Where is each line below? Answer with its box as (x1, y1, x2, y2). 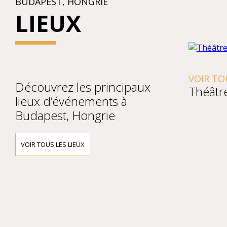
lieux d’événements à (15, 93, 127, 109)
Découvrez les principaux (15, 79, 150, 95)
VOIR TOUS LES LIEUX (21, 140, 85, 149)
